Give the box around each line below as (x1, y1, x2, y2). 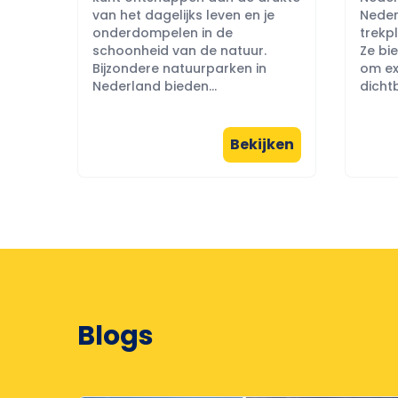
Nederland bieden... (92, 77, 217, 95)
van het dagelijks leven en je (92, 6, 275, 24)
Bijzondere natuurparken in (92, 60, 267, 77)
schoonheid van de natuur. (92, 42, 267, 60)
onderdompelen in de (92, 24, 233, 42)
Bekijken (229, 134, 294, 155)
